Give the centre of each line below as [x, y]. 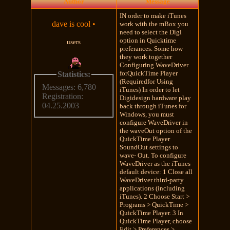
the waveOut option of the [156, 130]
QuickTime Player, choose [156, 221]
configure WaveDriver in [154, 122]
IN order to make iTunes [153, 15]
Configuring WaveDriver [154, 65]
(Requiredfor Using [147, 81]
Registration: [63, 97]
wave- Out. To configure [153, 155]
